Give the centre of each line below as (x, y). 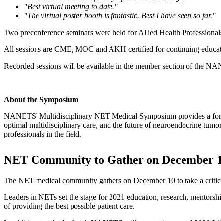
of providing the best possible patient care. (69, 206)
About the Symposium (41, 99)
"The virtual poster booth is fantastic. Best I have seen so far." (120, 15)
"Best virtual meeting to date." (72, 6)
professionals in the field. (44, 134)
